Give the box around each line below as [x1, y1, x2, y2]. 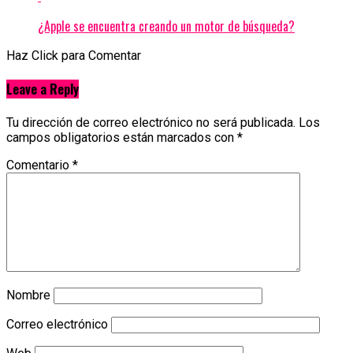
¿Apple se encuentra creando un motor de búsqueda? [38, 16, 295, 35]
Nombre [6, 288, 50, 303]
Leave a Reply [6, 79, 79, 98]
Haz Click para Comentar [6, 47, 141, 63]
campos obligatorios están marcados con [6, 130, 237, 146]
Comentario [6, 158, 72, 173]
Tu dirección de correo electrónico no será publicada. [6, 115, 295, 131]
